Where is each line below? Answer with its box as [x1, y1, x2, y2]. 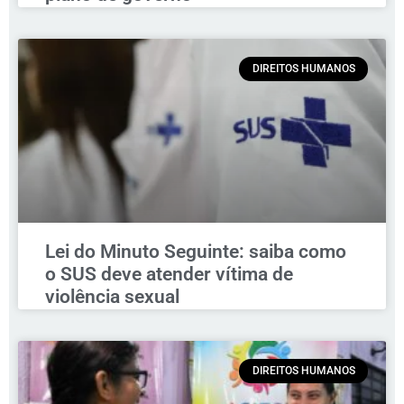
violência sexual [45, 286, 179, 308]
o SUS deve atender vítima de [45, 263, 293, 286]
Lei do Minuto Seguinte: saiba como [45, 241, 346, 263]
